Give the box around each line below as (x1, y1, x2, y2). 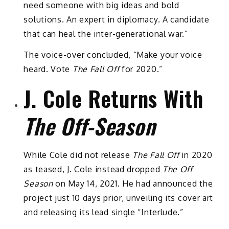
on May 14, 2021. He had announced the (53, 178, 213, 189)
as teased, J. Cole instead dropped (24, 164, 163, 174)
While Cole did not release (24, 149, 133, 160)
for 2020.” (119, 63, 163, 74)
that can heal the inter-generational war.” (24, 28, 188, 39)
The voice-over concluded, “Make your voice (24, 49, 202, 60)
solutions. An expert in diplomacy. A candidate (24, 14, 210, 25)
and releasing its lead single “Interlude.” (24, 207, 184, 217)
